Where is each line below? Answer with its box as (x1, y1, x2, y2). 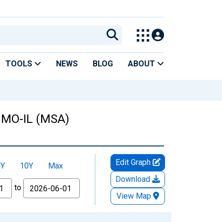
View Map (116, 191, 151, 201)
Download (115, 174, 152, 184)
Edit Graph (115, 157, 153, 167)
